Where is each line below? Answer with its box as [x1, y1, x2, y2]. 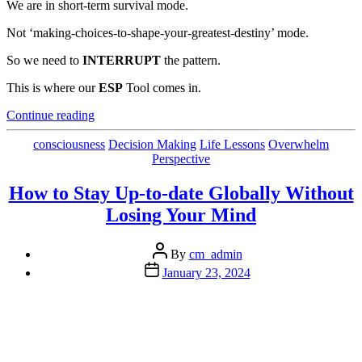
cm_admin [188, 246, 242, 261]
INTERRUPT [82, 53, 161, 67]
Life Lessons [200, 137, 265, 151]
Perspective [152, 151, 210, 166]
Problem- [94, 136, 141, 150]
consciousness [33, 137, 105, 151]
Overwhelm [268, 137, 329, 151]
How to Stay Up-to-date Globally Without [8, 182, 354, 204]
